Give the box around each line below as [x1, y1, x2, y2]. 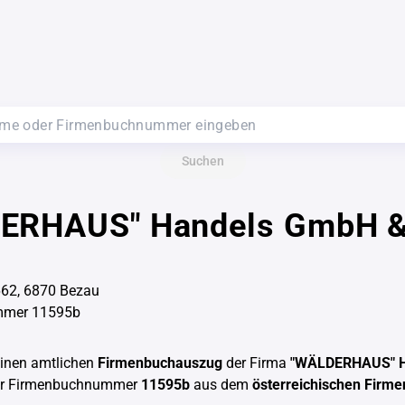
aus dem [190, 376, 252, 393]
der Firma [222, 354, 290, 372]
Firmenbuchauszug [98, 354, 222, 372]
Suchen [181, 154, 224, 168]
